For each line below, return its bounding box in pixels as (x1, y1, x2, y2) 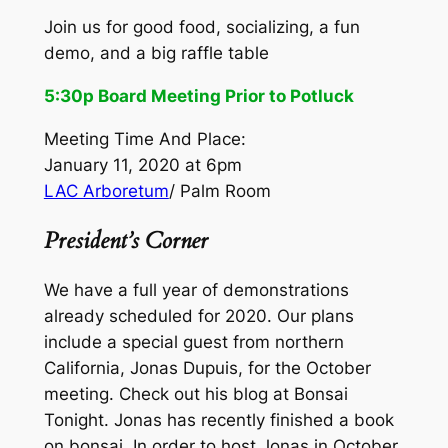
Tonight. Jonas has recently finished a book (43, 410, 394, 431)
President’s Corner (43, 224, 208, 256)
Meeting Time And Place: (43, 128, 246, 149)
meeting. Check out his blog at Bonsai (43, 384, 348, 405)
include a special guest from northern (43, 332, 344, 353)
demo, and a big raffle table (43, 43, 269, 64)
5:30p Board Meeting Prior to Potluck (43, 85, 354, 106)
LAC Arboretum (43, 180, 169, 201)
